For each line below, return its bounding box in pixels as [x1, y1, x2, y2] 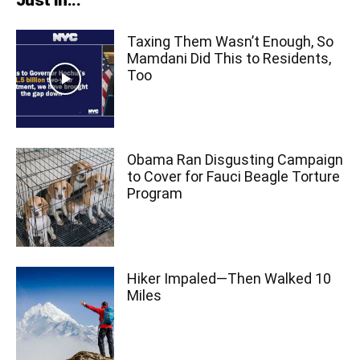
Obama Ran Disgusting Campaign [127, 151, 344, 169]
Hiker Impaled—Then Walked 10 [127, 269, 332, 287]
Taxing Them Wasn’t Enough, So [127, 33, 334, 51]
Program [127, 185, 183, 202]
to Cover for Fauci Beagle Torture [127, 168, 341, 186]
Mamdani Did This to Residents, [127, 50, 332, 67]
